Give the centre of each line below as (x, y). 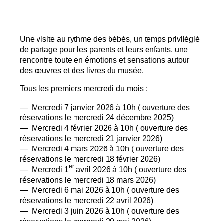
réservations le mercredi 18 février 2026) (90, 159)
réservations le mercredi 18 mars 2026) (88, 179)
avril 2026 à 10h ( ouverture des (130, 169)
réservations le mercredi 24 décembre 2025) (97, 117)
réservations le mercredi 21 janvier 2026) (91, 138)
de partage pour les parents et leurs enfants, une (104, 49)
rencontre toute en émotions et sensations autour (105, 59)
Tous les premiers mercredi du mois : (84, 89)
